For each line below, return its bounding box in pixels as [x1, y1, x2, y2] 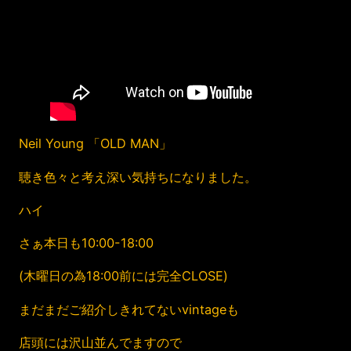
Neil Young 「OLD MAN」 [19, 136, 172, 152]
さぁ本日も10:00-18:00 [19, 235, 154, 251]
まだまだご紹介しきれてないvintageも [19, 301, 239, 317]
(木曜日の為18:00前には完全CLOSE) [19, 268, 228, 284]
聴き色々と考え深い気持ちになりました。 [19, 168, 257, 185]
